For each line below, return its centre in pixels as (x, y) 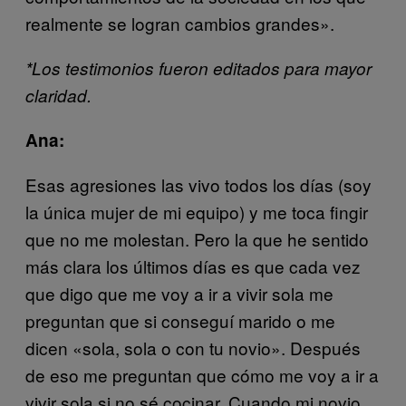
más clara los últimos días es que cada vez (193, 266)
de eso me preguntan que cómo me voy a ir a (202, 374)
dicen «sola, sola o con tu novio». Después (193, 347)
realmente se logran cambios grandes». (180, 23)
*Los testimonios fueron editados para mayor (198, 68)
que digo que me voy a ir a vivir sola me (179, 293)
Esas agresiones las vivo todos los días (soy (198, 184)
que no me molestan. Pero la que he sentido (197, 238)
